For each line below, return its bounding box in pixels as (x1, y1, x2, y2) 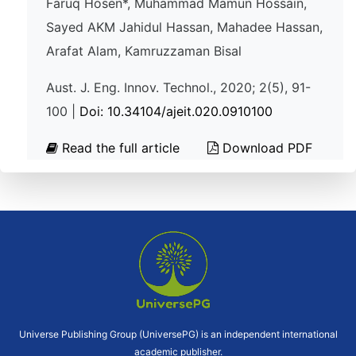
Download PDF (219, 140, 312, 156)
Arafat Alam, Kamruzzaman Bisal (46, 43, 242, 59)
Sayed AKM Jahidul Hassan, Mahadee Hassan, (46, 19, 323, 35)
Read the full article (58, 140, 184, 156)
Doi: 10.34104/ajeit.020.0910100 (79, 103, 273, 119)
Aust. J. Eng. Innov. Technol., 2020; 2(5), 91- (46, 79, 311, 95)
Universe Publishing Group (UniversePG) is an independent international (18, 328, 338, 340)
